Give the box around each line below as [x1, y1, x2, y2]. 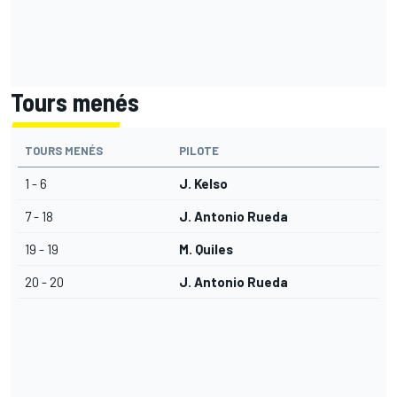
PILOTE [179, 144, 219, 159]
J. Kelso [179, 175, 228, 192]
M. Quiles [179, 241, 233, 258]
